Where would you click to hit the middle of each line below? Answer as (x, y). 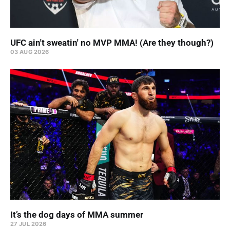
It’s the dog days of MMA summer (77, 214)
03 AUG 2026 (30, 52)
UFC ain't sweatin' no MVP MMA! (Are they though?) (112, 42)
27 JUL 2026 (28, 224)
